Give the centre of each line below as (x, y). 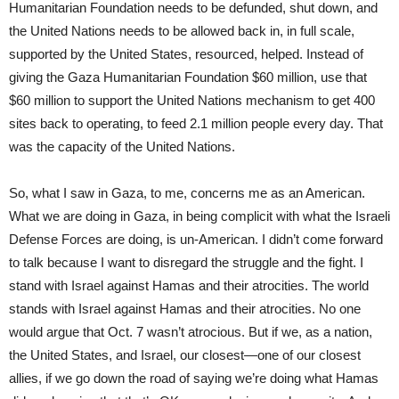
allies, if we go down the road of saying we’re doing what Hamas (194, 378)
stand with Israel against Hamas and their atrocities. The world (189, 285)
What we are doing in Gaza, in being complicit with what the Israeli (199, 216)
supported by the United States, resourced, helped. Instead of (186, 53)
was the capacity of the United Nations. (122, 146)
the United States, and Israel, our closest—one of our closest (185, 354)
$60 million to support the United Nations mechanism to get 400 (192, 100)
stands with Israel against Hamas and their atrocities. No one (185, 308)
